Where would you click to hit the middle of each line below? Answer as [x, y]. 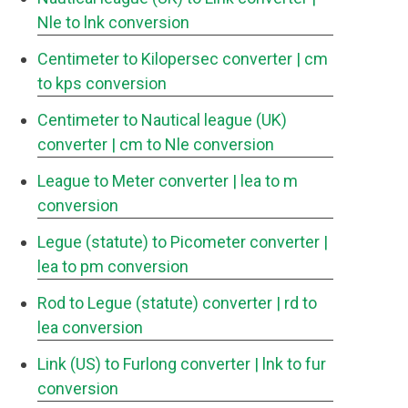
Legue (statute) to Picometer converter [178, 242]
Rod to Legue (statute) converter [155, 303]
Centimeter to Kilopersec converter [165, 59]
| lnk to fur [290, 364]
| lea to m [265, 181]
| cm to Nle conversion [193, 144]
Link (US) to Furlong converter [144, 364]
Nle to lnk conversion [113, 22]
